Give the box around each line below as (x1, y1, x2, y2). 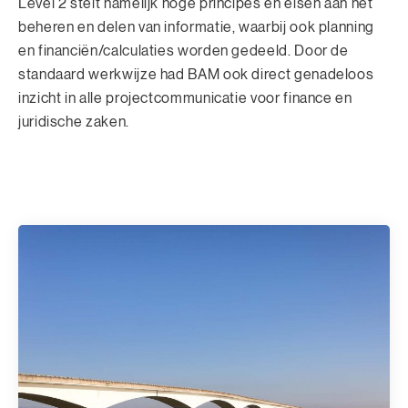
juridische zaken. (18, 115, 129, 130)
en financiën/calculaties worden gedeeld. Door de (18, 44, 349, 59)
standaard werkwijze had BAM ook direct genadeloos (18, 67, 374, 83)
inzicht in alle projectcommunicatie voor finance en (18, 91, 352, 107)
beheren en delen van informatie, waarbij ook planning (18, 20, 374, 36)
